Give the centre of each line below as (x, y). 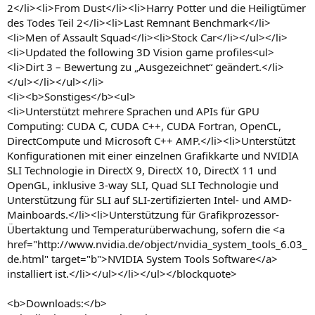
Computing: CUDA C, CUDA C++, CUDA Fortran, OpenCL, (144, 126)
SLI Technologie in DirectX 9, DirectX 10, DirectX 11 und (142, 170)
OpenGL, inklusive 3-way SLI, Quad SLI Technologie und (143, 185)
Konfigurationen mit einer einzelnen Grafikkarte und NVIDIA (153, 155)
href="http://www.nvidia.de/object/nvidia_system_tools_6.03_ (157, 244)
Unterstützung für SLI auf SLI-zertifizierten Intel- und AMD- (149, 199)
